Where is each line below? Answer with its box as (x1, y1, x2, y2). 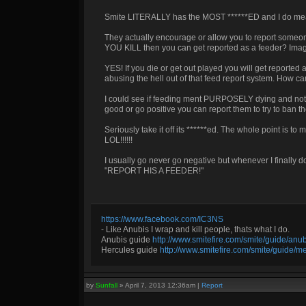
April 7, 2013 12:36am (125, 281, 195, 289)
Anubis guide (101, 235, 152, 245)
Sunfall (96, 281, 117, 289)
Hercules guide (101, 245, 160, 255)
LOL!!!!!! (105, 135, 133, 145)
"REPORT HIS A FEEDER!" (105, 166, 204, 176)
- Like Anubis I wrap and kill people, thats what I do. (101, 225, 290, 234)
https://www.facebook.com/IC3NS (101, 214, 223, 224)
